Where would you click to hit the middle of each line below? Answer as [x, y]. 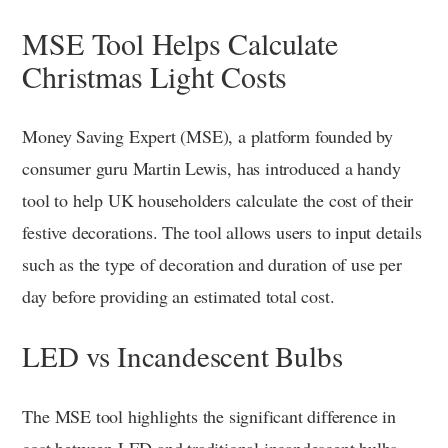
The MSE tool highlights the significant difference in [209, 416]
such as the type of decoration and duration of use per [212, 264]
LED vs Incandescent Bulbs [182, 356]
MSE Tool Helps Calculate [180, 43]
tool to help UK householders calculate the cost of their [218, 200]
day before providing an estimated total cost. [178, 296]
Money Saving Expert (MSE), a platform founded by [207, 136]
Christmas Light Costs [155, 76]
